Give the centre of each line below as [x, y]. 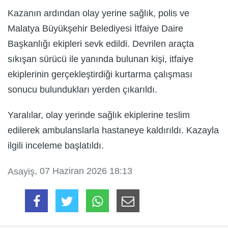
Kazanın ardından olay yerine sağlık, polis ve [98, 13]
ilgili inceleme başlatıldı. [56, 145]
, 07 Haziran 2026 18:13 [83, 171]
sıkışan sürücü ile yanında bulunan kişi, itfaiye [101, 59]
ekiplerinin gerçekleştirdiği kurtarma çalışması [100, 74]
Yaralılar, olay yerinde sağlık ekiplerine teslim [99, 115]
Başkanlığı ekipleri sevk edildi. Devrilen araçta [101, 44]
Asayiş [21, 172]
